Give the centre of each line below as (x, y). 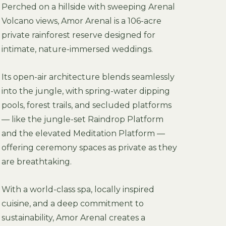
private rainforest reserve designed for (78, 35)
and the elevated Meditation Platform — (83, 133)
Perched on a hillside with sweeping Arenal (88, 7)
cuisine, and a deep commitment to (72, 204)
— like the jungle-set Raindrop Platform (82, 119)
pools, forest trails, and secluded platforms (86, 105)
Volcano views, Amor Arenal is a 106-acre (81, 21)
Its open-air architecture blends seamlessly (88, 77)
